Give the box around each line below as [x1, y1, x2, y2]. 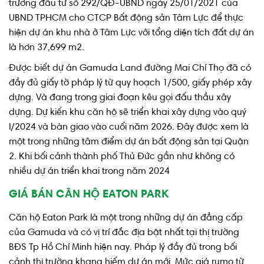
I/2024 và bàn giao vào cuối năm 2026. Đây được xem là [9, 122, 249, 132]
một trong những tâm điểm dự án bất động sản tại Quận [9, 137, 249, 147]
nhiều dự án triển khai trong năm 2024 [9, 166, 170, 176]
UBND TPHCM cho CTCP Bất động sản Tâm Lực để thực [9, 13, 243, 23]
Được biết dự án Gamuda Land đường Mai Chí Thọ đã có [9, 63, 251, 73]
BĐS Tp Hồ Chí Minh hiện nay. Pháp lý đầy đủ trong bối [9, 242, 237, 252]
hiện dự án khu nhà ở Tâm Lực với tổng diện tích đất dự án [9, 28, 254, 38]
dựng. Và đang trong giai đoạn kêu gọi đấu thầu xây [9, 93, 231, 103]
